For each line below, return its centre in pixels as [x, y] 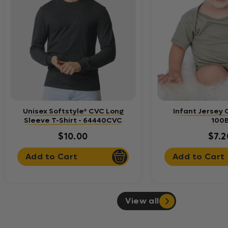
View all [142, 201]
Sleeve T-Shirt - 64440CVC [73, 120]
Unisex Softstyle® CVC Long [73, 111]
